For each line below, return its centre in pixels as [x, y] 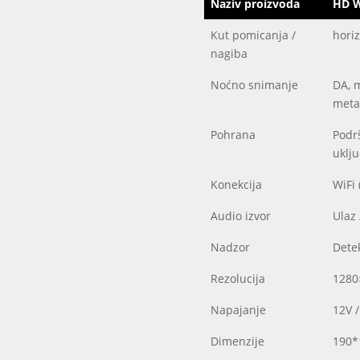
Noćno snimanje [254, 85]
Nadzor [230, 247]
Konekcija [236, 185]
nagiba [229, 54]
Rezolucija [237, 279]
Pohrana [233, 135]
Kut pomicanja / [253, 35]
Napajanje [238, 310]
